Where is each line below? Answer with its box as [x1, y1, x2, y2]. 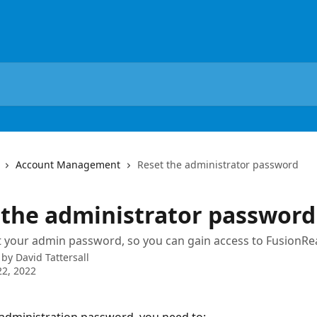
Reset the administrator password [137, 158, 299, 171]
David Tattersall [16, 250, 89, 264]
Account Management [16, 158, 120, 171]
